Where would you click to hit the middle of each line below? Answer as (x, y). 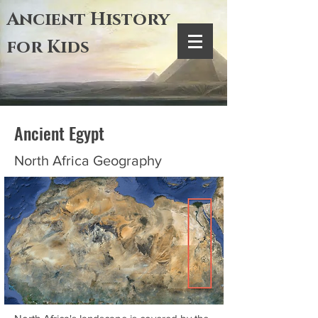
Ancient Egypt (59, 133)
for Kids (48, 47)
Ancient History (88, 20)
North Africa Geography (88, 160)
